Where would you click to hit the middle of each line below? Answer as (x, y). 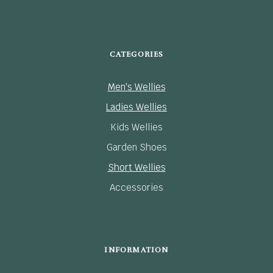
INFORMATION (136, 250)
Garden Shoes (136, 147)
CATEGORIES (136, 55)
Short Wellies (136, 168)
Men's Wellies (136, 87)
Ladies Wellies (136, 107)
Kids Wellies (136, 127)
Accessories (136, 188)
